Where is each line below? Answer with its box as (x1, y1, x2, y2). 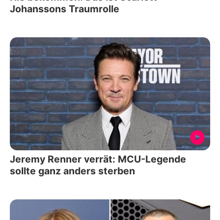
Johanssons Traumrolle (10, 3, 119, 15)
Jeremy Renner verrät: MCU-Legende (10, 153, 186, 165)
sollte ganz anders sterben (10, 165, 135, 177)
